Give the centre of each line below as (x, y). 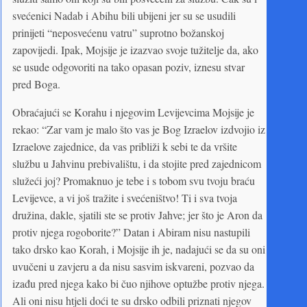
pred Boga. (36, 84)
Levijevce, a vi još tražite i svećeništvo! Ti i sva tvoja (125, 197)
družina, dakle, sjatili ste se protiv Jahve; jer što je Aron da (137, 214)
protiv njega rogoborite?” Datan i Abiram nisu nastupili (131, 232)
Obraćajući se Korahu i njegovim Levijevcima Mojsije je (133, 112)
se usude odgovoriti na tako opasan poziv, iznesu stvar (128, 66)
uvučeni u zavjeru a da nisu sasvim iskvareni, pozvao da (133, 266)
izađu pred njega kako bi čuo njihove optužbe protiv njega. (138, 283)
